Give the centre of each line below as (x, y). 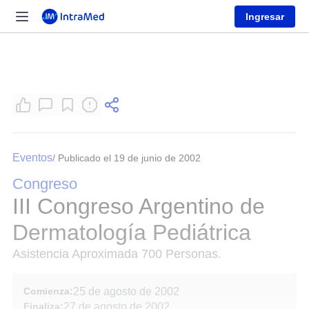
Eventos (32, 158)
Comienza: (48, 291)
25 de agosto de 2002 (126, 291)
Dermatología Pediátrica (132, 232)
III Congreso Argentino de (139, 206)
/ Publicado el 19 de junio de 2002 (127, 158)
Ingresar (265, 16)
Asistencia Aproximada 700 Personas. (117, 254)
